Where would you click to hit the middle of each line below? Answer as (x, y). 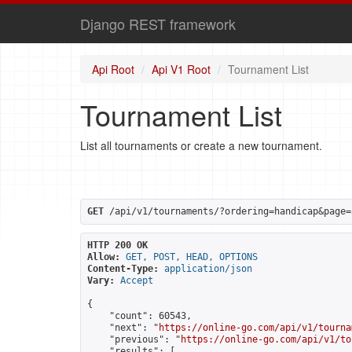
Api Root (113, 69)
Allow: (104, 257)
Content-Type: (123, 269)
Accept (137, 280)
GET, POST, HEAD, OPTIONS (192, 257)
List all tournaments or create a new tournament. (201, 145)
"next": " (123, 328)
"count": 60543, (139, 316)
